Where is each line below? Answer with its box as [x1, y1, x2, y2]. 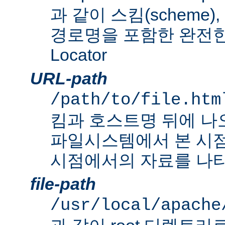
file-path [30, 174, 96, 194]
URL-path [30, 69, 107, 88]
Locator [50, 45, 107, 65]
